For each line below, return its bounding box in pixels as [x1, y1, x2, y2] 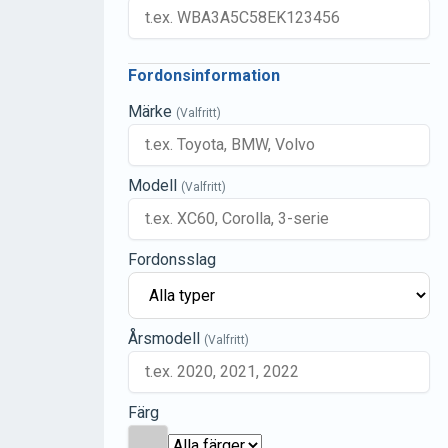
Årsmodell [128, 329, 204, 348]
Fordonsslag [128, 250, 216, 269]
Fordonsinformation [128, 66, 280, 85]
